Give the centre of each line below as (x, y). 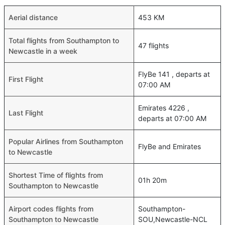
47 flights (153, 45)
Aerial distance (33, 17)
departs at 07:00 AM (172, 118)
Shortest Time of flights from (56, 175)
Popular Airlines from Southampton (66, 141)
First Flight (26, 79)
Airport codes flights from (51, 209)
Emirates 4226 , (164, 108)
